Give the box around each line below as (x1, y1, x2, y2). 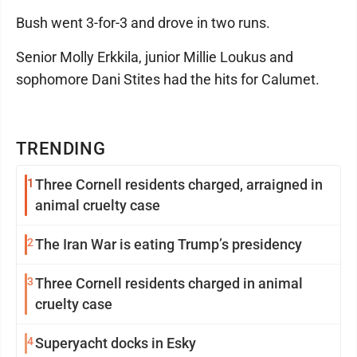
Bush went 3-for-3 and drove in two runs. (16, 14, 270, 31)
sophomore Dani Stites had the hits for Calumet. (16, 71, 320, 88)
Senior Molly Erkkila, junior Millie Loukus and (16, 49, 293, 65)
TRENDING (16, 139, 107, 159)
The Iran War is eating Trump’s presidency (35, 236, 302, 253)
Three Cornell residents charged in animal (35, 275, 303, 292)
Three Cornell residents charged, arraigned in (35, 176, 323, 193)
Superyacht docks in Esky (35, 335, 196, 351)
